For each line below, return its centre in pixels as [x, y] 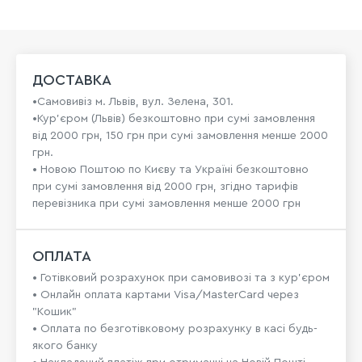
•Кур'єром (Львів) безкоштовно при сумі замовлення [174, 119]
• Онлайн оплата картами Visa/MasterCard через [166, 295]
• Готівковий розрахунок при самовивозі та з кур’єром [181, 278]
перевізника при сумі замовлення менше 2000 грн [166, 204]
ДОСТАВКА [72, 80]
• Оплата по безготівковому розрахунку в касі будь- [175, 329]
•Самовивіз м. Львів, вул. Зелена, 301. [133, 102]
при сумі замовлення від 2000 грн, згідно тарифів [165, 187]
